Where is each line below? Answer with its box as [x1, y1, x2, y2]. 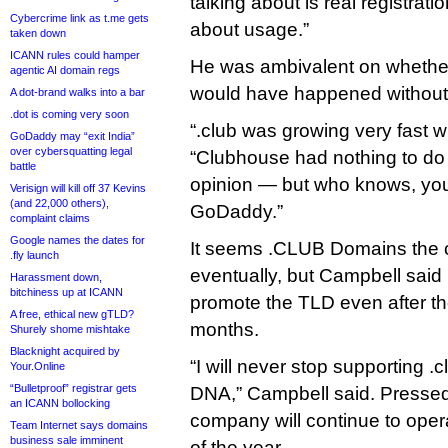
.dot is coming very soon [10, 108, 129, 120]
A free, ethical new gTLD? [10, 308, 134, 320]
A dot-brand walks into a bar [10, 86, 145, 98]
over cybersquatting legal [10, 145, 132, 157]
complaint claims [10, 212, 90, 224]
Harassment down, [10, 271, 102, 283]
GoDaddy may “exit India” [10, 130, 135, 142]
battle [10, 160, 36, 172]
